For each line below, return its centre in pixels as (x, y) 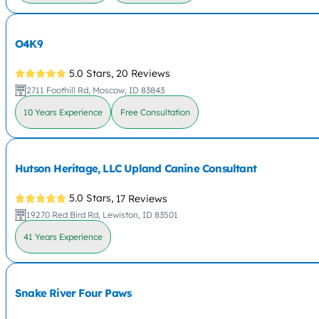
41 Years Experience (63, 237)
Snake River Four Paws (73, 293)
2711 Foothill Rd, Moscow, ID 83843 (96, 90)
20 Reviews (143, 74)
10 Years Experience (63, 112)
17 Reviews (142, 198)
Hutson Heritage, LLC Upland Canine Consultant (136, 168)
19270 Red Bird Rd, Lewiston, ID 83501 (103, 215)
